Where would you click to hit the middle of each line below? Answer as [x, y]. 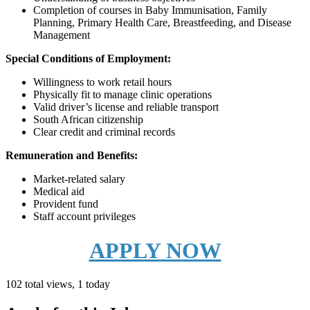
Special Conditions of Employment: [88, 59]
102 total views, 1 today [58, 284]
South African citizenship [88, 120]
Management [62, 35]
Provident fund [66, 204]
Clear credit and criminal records [104, 132]
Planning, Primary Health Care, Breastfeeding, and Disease [162, 23]
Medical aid [59, 192]
